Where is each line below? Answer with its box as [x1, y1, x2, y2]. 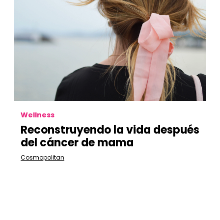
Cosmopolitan [21, 153, 64, 162]
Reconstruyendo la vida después [21, 122, 199, 137]
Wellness [21, 110, 55, 120]
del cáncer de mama [21, 135, 134, 150]
